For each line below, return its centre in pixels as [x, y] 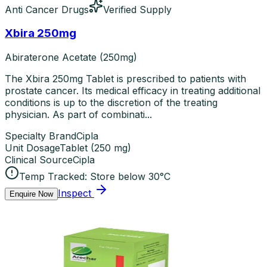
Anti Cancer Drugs [47, 9]
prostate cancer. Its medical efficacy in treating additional [133, 90]
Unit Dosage [32, 148]
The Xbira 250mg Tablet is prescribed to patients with [125, 78]
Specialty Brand [41, 136]
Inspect [74, 193]
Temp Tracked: [53, 176]
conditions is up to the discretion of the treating [111, 102]
